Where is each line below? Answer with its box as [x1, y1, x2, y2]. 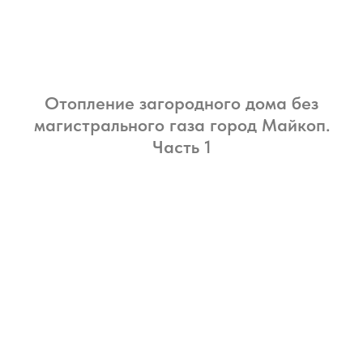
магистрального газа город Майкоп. [33, 113, 330, 135]
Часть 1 [152, 135, 211, 157]
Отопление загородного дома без [45, 92, 318, 113]
